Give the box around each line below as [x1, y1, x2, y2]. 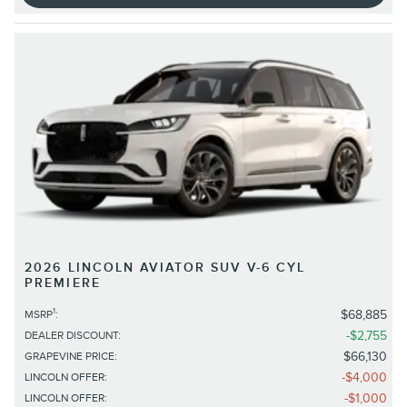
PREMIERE [25, 274, 101, 291]
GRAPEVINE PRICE [25, 349, 114, 363]
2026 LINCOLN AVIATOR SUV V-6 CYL [25, 259, 306, 275]
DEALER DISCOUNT [25, 328, 118, 342]
